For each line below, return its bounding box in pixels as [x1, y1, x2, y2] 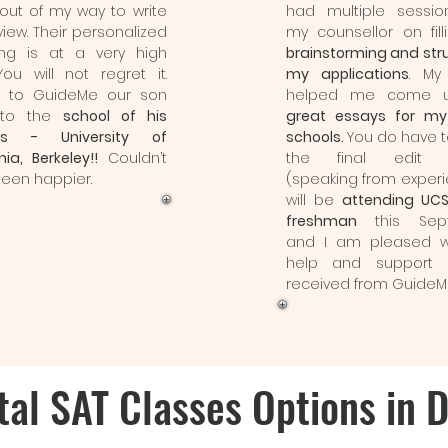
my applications [285, 64, 409, 84]
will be [285, 190, 342, 210]
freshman [285, 211, 357, 231]
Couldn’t [97, 148, 167, 168]
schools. [285, 127, 347, 147]
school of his [62, 106, 167, 126]
